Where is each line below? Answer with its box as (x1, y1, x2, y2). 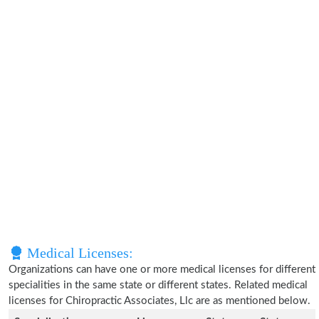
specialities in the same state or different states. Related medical (9, 280, 308, 291)
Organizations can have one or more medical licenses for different (9, 264, 315, 275)
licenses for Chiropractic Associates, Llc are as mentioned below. (9, 296, 310, 306)
